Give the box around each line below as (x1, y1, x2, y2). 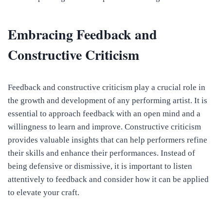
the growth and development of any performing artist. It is (8, 96, 207, 106)
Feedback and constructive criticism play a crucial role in (8, 83, 205, 92)
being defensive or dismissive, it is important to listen (8, 162, 192, 171)
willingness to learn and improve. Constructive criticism (8, 122, 201, 132)
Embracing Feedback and (8, 24, 157, 45)
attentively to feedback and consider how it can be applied (8, 175, 209, 184)
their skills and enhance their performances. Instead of (8, 148, 195, 158)
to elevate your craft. (8, 188, 79, 198)
